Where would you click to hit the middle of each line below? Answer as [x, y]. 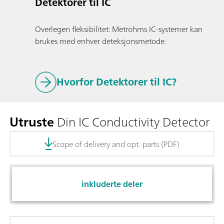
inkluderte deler [112, 184]
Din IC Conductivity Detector [132, 122]
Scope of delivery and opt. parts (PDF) [116, 144]
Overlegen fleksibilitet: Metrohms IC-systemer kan [119, 29]
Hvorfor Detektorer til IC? [116, 82]
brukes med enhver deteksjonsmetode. [101, 41]
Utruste [32, 122]
